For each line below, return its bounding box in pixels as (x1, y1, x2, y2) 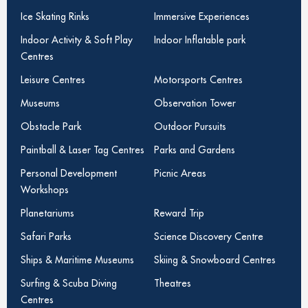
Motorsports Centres (154, 74, 243, 86)
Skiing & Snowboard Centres (154, 254, 276, 266)
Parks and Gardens (154, 144, 236, 156)
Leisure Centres (21, 74, 85, 86)
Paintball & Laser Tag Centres (21, 144, 144, 156)
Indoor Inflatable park (154, 34, 246, 46)
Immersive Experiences (154, 10, 250, 23)
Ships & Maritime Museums (21, 254, 134, 266)
